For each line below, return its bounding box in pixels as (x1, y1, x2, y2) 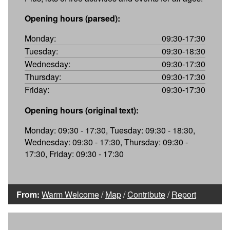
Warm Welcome (42, 188, 99, 200)
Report (171, 188, 196, 200)
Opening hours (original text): (25, 104, 139, 116)
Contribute (127, 188, 165, 200)
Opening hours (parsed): (25, 12, 120, 24)
